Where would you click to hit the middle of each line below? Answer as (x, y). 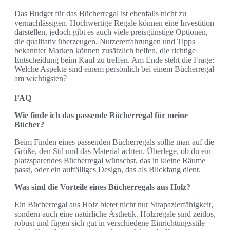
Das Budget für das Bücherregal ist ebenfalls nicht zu (100, 13)
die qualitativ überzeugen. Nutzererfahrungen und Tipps (105, 41)
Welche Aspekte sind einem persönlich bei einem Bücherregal (114, 69)
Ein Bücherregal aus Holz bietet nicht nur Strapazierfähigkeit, (114, 204)
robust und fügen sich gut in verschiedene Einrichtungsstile (110, 223)
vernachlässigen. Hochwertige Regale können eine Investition (114, 23)
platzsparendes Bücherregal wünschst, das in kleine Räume (110, 160)
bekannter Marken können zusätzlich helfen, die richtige (105, 50)
